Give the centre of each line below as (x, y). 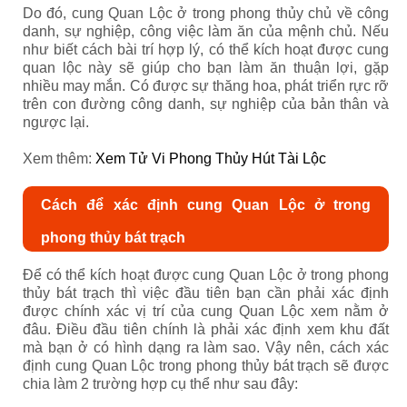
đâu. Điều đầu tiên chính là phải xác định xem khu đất (206, 329)
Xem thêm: (59, 158)
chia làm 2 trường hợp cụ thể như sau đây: (160, 383)
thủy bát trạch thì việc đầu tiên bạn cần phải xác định (206, 293)
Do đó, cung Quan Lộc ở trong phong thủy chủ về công (206, 13)
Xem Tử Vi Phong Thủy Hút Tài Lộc (211, 158)
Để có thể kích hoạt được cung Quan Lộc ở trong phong (206, 274)
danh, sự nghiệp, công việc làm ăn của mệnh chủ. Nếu (206, 31)
